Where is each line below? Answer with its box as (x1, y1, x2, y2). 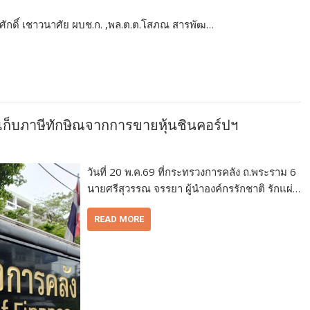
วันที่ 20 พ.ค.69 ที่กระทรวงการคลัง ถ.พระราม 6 (87, 165, 297, 179)
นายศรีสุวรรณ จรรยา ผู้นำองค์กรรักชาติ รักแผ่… (87, 181, 301, 196)
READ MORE (94, 214, 145, 225)
